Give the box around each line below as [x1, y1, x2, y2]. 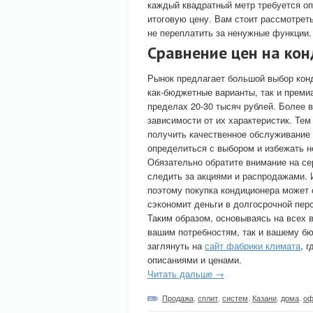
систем [222, 292, 248, 303]
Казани [252, 292, 277, 303]
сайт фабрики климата [205, 239, 300, 252]
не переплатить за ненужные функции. [147, 26, 312, 39]
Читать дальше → [147, 267, 224, 280]
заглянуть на [147, 239, 205, 252]
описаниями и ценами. [147, 253, 242, 266]
